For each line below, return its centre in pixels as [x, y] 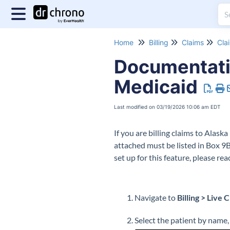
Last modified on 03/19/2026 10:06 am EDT [167, 107]
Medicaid [156, 87]
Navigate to [156, 197]
